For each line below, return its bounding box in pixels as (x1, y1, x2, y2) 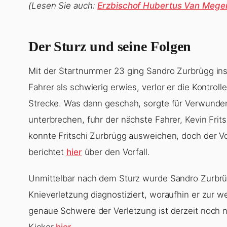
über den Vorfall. (82, 146, 150, 157)
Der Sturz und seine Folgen (28, 38, 192, 54)
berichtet (28, 146, 67, 157)
